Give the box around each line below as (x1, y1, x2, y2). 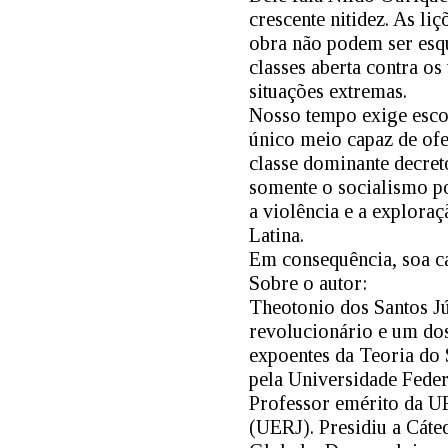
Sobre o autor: (249, 272, 367, 294)
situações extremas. (249, 80, 407, 102)
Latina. (249, 224, 304, 246)
